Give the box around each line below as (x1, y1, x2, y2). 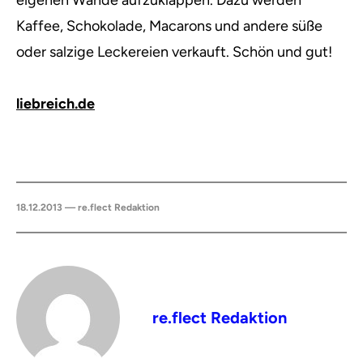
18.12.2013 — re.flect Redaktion (16, 202, 160, 213)
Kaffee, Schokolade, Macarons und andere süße (16, 17, 322, 35)
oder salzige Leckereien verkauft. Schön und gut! (16, 43, 332, 61)
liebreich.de (16, 95, 95, 113)
